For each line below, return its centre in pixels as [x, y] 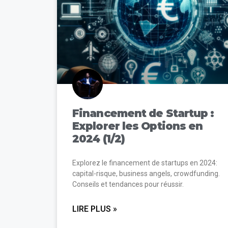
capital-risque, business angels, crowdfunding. [146, 173]
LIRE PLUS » [95, 209]
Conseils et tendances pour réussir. [128, 184]
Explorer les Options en [138, 126]
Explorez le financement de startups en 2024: [145, 163]
